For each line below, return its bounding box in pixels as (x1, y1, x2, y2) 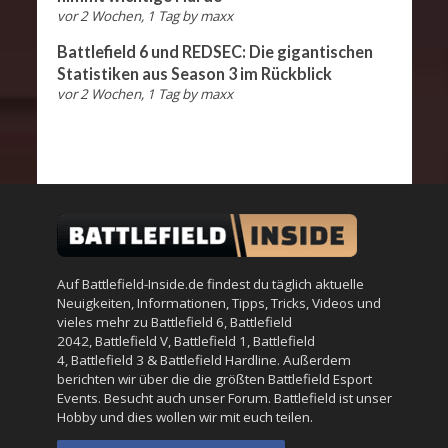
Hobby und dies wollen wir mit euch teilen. (56, 407, 313, 426)
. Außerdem (276, 350, 351, 369)
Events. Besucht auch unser (56, 388, 228, 407)
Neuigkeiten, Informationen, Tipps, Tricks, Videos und (56, 293, 381, 312)
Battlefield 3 (70, 350, 144, 369)
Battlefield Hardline (159, 350, 277, 369)
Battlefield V (94, 331, 168, 350)
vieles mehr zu (56, 312, 151, 331)
